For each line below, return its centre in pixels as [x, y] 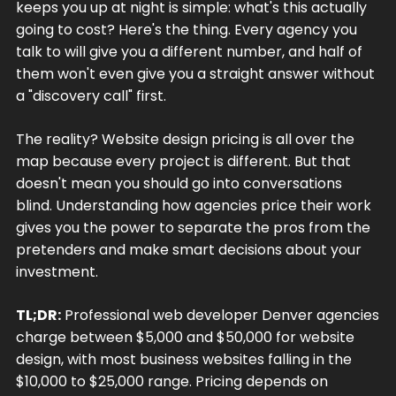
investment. [57, 271]
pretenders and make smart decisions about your [188, 249]
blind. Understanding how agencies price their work [193, 205]
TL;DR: [38, 315]
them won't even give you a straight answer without [195, 73]
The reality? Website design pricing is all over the [185, 139]
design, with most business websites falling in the [183, 359]
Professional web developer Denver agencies [220, 315]
